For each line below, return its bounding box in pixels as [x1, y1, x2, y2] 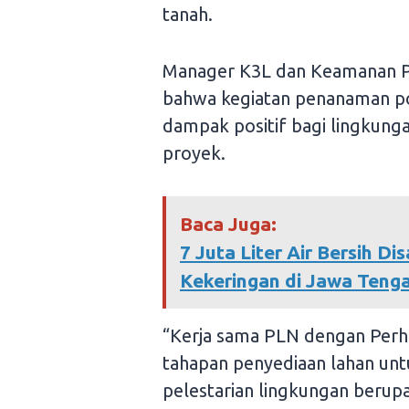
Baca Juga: [180, 213, 277, 236]
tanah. [163, 4, 213, 26]
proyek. [163, 142, 225, 164]
